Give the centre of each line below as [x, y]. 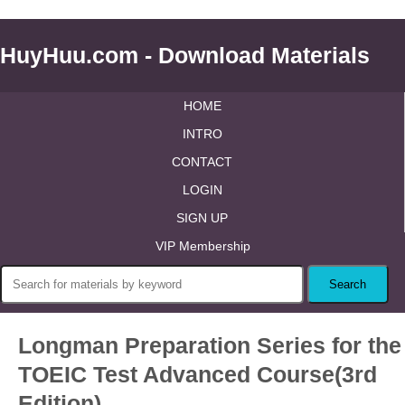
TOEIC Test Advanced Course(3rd [198, 374]
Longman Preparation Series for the [210, 345]
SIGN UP [202, 218]
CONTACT [202, 162]
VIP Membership [202, 246]
